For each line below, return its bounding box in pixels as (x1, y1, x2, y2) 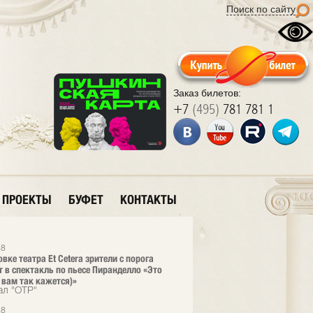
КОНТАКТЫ (120, 192, 177, 207)
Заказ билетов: (173, 87, 241, 99)
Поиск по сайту (226, 3, 296, 15)
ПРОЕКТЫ (2, 192, 52, 207)
